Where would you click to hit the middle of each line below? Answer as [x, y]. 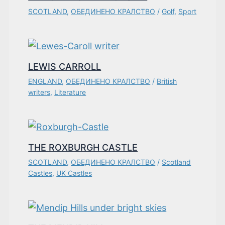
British [167, 81]
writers [39, 92]
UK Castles [74, 173]
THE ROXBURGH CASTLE [83, 148]
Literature [70, 92]
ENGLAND [45, 81]
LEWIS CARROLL [65, 67]
